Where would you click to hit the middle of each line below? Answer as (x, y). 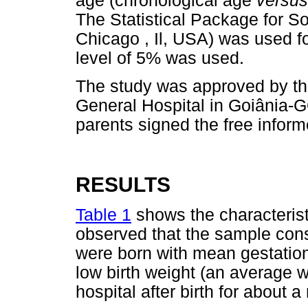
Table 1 (103, 214)
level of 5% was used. (160, 58)
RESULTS (123, 184)
